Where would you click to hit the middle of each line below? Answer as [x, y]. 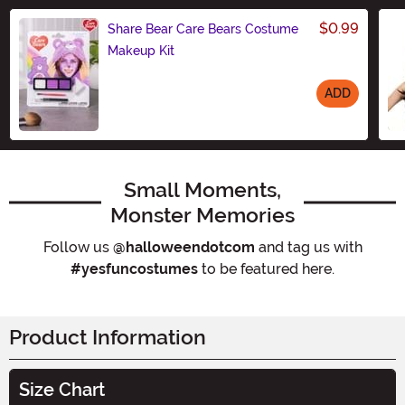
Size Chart [62, 389]
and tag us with [308, 247]
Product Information [108, 337]
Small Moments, [202, 189]
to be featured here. [266, 268]
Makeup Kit [141, 50]
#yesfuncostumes [134, 268]
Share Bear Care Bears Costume [203, 28]
